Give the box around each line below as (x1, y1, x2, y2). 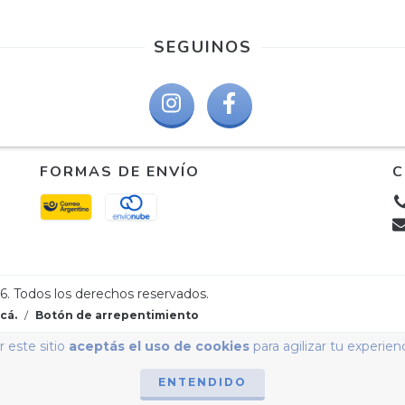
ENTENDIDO (158, 375, 247, 389)
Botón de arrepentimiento (35, 307, 199, 322)
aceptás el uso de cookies (68, 338, 250, 354)
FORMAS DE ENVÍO (40, 161, 200, 182)
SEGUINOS (153, 35, 252, 58)
